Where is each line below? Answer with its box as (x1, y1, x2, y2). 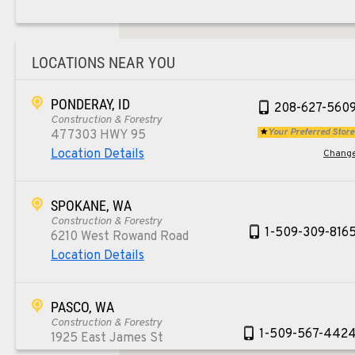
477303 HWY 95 (51, 128, 146, 144)
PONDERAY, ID (51, 96, 130, 113)
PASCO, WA (51, 299, 114, 316)
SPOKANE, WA (51, 197, 132, 215)
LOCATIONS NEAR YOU (32, 53, 175, 73)
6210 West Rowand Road (51, 229, 189, 246)
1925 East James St (51, 330, 163, 347)
